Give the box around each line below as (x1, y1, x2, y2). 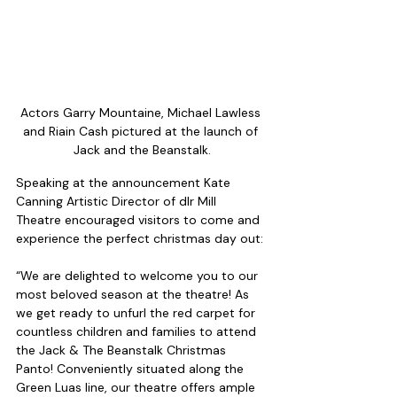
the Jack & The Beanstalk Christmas (16, 342, 230, 359)
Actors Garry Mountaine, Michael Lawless (19, 105, 264, 121)
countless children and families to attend (16, 323, 260, 340)
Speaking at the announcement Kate (16, 175, 234, 191)
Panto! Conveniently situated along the (16, 361, 247, 378)
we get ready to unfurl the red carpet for (16, 305, 259, 322)
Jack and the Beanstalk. (73, 142, 211, 159)
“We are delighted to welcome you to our (16, 268, 261, 284)
